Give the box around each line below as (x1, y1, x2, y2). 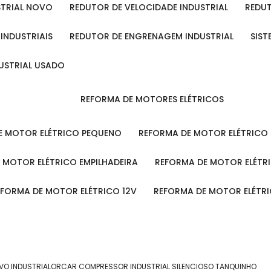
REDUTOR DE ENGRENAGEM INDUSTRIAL (75, 30, 233, 42)
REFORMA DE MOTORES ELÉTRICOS (86, 93, 224, 105)
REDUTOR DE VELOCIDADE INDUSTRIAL (75, 1, 228, 13)
